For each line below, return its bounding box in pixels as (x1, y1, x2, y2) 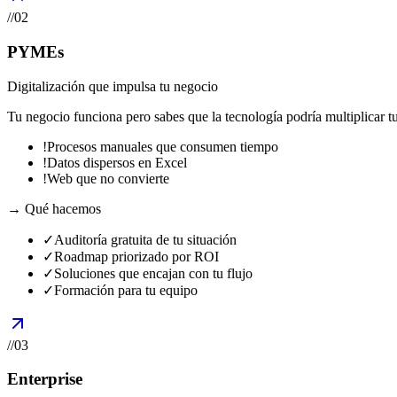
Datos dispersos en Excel (47, 154, 187, 170)
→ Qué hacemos (7, 200, 101, 216)
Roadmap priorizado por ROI (54, 248, 219, 264)
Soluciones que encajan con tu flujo (54, 265, 253, 281)
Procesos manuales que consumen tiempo (47, 138, 278, 154)
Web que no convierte (47, 170, 169, 186)
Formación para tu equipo (54, 282, 198, 298)
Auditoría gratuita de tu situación (54, 231, 237, 247)
